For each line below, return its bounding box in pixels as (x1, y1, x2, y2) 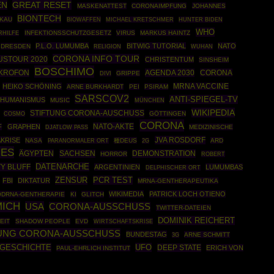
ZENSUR (55, 176, 88, 185)
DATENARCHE (35, 162, 89, 171)
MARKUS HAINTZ (140, 29, 191, 36)
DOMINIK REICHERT (157, 216, 235, 225)
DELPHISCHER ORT (145, 165, 201, 171)
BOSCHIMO (34, 65, 95, 78)
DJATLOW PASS (45, 124, 88, 130)
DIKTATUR (17, 177, 50, 184)
